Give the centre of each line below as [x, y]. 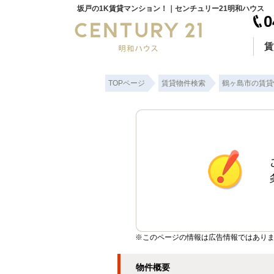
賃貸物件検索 [183, 83]
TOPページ [127, 83]
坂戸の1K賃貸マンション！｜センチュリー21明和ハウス [171, 9]
